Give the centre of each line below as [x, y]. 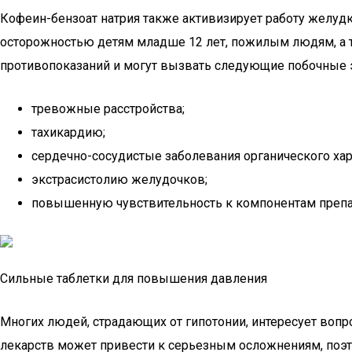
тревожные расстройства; [108, 109]
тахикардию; [68, 132]
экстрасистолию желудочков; [119, 180]
